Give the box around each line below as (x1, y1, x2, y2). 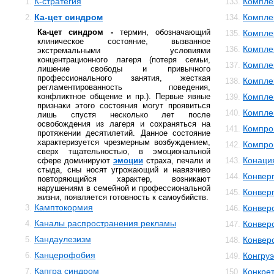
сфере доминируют (37, 156, 113, 165)
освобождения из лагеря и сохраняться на (37, 119, 210, 128)
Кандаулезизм (34, 234, 91, 244)
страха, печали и (143, 156, 210, 165)
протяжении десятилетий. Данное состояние (37, 128, 210, 138)
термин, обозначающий (113, 28, 210, 37)
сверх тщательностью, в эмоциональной (37, 147, 210, 156)
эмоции (113, 156, 143, 165)
